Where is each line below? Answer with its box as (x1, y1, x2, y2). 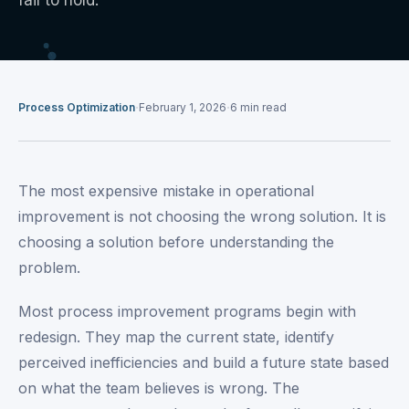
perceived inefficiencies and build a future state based (18, 353, 389, 372)
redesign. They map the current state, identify (18, 328, 334, 346)
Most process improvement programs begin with (18, 302, 356, 320)
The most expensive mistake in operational (18, 182, 314, 200)
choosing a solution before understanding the (18, 233, 334, 251)
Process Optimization (18, 100, 135, 114)
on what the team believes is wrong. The (18, 379, 299, 397)
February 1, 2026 (139, 100, 226, 114)
